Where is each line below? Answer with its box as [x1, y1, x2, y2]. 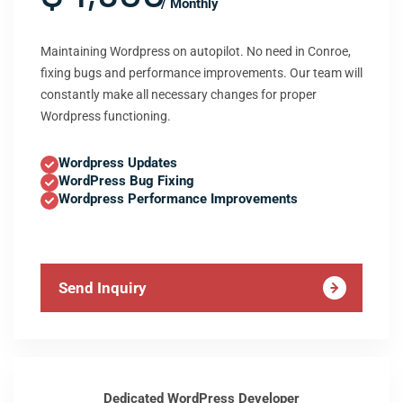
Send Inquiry [58, 279, 147, 297]
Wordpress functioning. [40, 109, 171, 123]
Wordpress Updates [58, 155, 177, 171]
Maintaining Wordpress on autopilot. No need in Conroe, [40, 44, 351, 58]
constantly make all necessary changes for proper [40, 87, 317, 102]
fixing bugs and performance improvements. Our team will [40, 66, 363, 80]
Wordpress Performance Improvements [58, 191, 298, 207]
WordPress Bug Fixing [58, 173, 194, 189]
